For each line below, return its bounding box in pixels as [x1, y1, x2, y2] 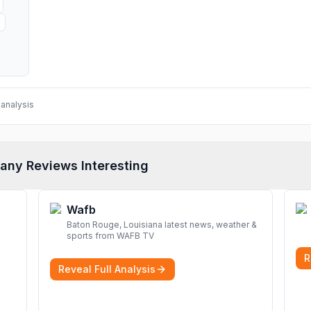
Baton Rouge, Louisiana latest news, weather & [67, 219, 257, 230]
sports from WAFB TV [67, 230, 154, 241]
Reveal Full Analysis [58, 263, 155, 275]
